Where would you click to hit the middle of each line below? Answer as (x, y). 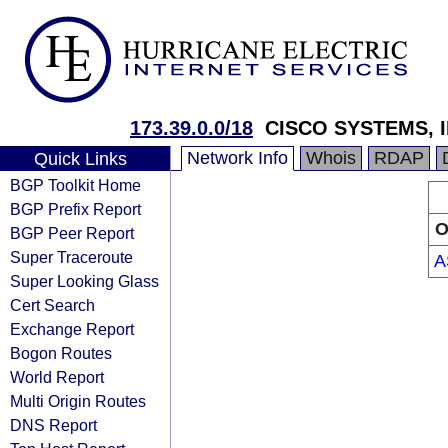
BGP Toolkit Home (75, 185)
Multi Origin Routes (78, 401)
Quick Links (80, 159)
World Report (57, 377)
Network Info (237, 158)
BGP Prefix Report (75, 209)
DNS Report (53, 425)
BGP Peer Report (72, 233)
